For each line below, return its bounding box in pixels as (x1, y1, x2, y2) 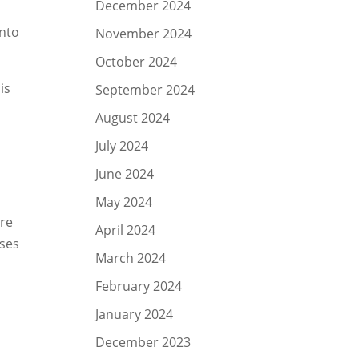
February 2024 (95, 277, 183, 295)
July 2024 (95, 137, 149, 155)
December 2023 (95, 333, 192, 351)
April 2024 (95, 221, 156, 239)
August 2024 (95, 109, 171, 127)
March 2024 (95, 249, 167, 267)
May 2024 (95, 193, 153, 211)
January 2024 (95, 305, 174, 323)
